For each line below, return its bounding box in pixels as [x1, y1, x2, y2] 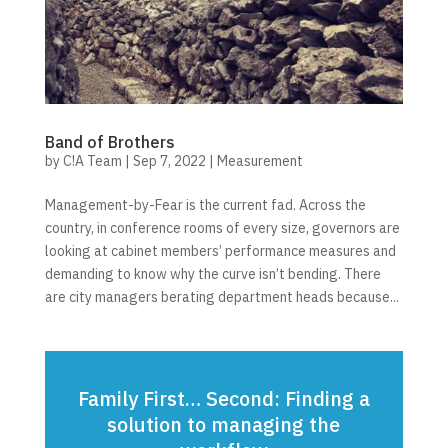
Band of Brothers [44, 131, 175, 152]
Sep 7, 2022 [132, 151, 206, 170]
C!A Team [62, 151, 122, 170]
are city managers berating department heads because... [44, 287, 399, 306]
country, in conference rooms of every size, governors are [44, 218, 400, 237]
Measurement [216, 151, 303, 170]
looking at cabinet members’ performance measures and [44, 241, 396, 260]
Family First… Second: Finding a [77, 384, 370, 412]
